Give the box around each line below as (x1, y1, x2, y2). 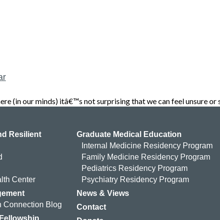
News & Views (76, 189, 129, 197)
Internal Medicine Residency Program (81, 141, 213, 150)
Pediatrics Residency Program (81, 164, 188, 172)
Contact (76, 202, 106, 211)
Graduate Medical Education (76, 130, 182, 138)
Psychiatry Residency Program (81, 175, 189, 184)
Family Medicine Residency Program (81, 152, 210, 161)
